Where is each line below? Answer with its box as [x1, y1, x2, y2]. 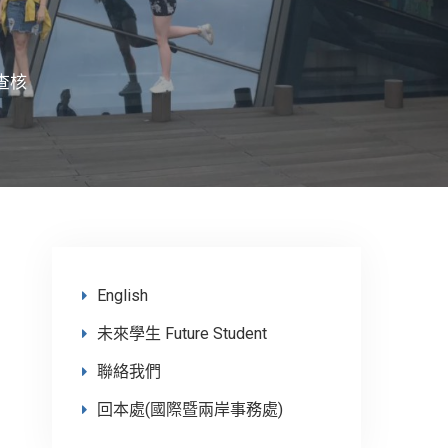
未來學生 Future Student [97, 324, 267, 343]
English [97, 286, 148, 305]
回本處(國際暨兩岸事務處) [97, 400, 283, 419]
